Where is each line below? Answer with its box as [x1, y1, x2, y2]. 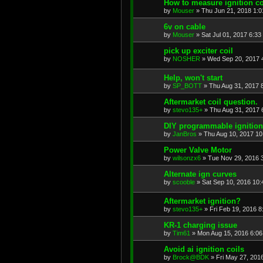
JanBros [173, 130, 197, 137]
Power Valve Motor [164, 145, 232, 154]
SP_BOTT [173, 82, 202, 89]
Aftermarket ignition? [164, 196, 241, 205]
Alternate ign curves [164, 169, 237, 178]
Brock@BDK [173, 253, 209, 261]
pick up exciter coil [164, 46, 233, 56]
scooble [173, 178, 195, 186]
